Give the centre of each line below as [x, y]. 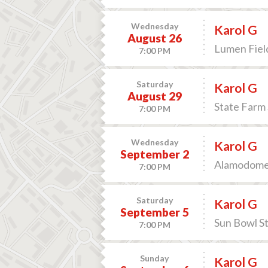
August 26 [154, 38]
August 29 [154, 96]
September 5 [154, 212]
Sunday [155, 258]
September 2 [154, 154]
